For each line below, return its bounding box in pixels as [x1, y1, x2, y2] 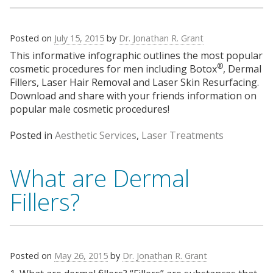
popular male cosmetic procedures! [10, 102, 169, 116]
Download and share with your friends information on [10, 89, 257, 103]
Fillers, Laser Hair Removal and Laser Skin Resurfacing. [10, 76, 259, 90]
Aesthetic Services [55, 128, 136, 142]
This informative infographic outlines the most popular [10, 49, 263, 63]
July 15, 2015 [54, 32, 104, 44]
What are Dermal [10, 161, 190, 194]
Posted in [10, 128, 55, 142]
